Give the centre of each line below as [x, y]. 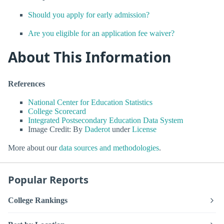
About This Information [89, 57]
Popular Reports [48, 180]
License [144, 129]
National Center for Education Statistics [90, 102]
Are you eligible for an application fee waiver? [101, 33]
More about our [33, 148]
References [26, 83]
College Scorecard [57, 111]
